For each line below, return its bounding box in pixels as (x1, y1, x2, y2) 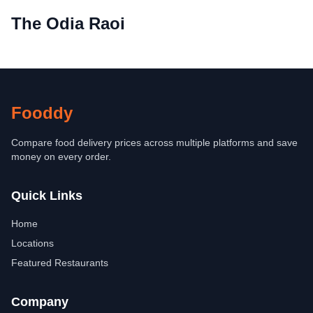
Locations (11, 238, 54, 249)
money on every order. (11, 151, 111, 162)
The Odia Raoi (11, 14, 125, 33)
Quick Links (11, 189, 82, 203)
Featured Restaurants (11, 257, 108, 268)
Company (11, 295, 68, 309)
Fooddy (11, 103, 73, 122)
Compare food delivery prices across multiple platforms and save (11, 137, 298, 148)
